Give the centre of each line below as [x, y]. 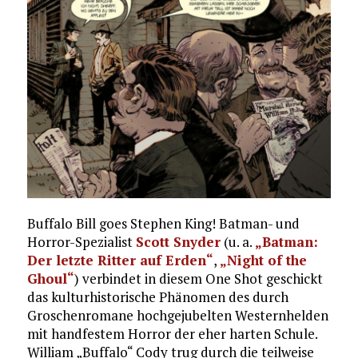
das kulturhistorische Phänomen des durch [157, 297]
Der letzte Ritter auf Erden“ [120, 261]
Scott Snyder [178, 242]
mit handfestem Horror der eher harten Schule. [172, 334]
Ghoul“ [50, 279]
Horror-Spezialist [81, 242]
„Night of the [263, 261]
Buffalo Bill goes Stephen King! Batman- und [163, 224]
